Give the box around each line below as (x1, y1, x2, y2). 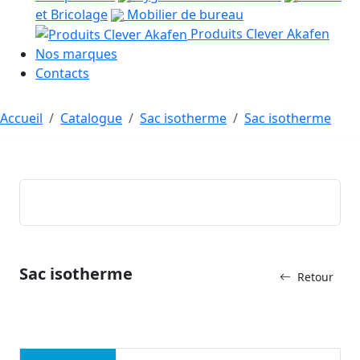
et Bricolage (35, 5, 108, 23)
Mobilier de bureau (124, 5, 243, 23)
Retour (297, 269, 333, 285)
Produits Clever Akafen (187, 24, 329, 43)
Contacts (35, 64, 89, 83)
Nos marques (35, 45, 117, 63)
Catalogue (60, 109, 122, 128)
